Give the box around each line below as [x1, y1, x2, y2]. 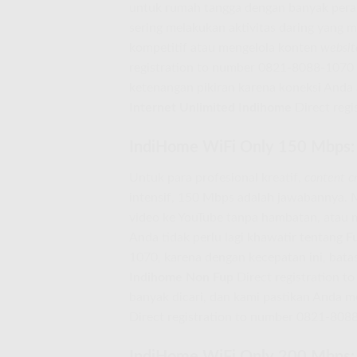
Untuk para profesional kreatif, [129, 171, 304, 184]
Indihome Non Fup [129, 270, 233, 284]
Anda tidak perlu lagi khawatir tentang [129, 230, 346, 244]
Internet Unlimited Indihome [129, 100, 292, 114]
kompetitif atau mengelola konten [129, 41, 320, 54]
